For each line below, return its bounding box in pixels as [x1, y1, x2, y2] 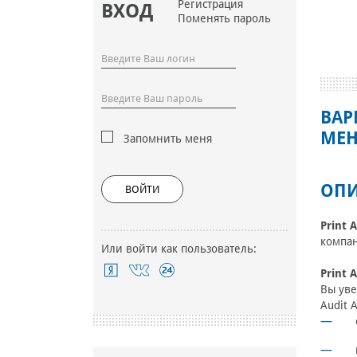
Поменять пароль [178, 12, 271, 25]
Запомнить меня [124, 132, 212, 146]
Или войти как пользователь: [101, 242, 257, 256]
